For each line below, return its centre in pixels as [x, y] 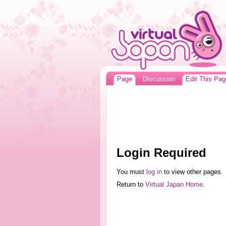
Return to [131, 185]
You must [131, 172]
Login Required [161, 153]
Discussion [159, 79]
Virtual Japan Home [174, 185]
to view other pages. [192, 172]
